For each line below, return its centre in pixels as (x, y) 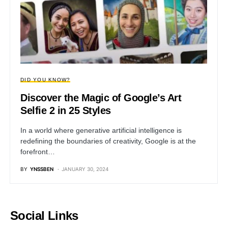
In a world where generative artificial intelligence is (101, 131)
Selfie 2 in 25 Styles (66, 111)
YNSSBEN (42, 169)
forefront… (38, 152)
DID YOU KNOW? (46, 80)
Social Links (44, 216)
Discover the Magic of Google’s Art (101, 98)
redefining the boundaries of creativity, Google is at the (108, 141)
